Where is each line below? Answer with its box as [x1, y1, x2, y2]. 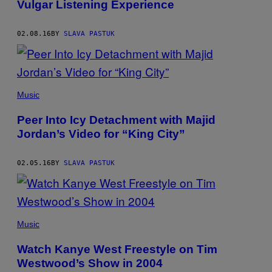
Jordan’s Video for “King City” [17, 127, 185, 140]
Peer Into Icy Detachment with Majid [17, 113, 216, 126]
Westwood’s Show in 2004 [17, 256, 163, 270]
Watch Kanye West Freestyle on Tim [17, 242, 217, 256]
